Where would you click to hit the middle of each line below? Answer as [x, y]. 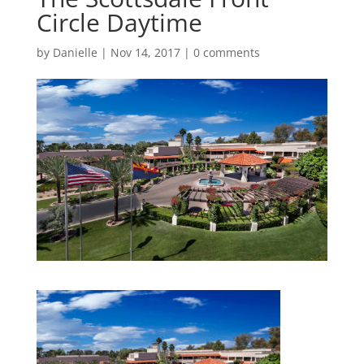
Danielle [75, 53]
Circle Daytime [119, 23]
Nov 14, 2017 [145, 53]
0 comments [226, 53]
